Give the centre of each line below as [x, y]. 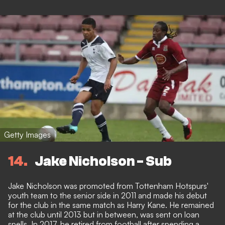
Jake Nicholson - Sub [103, 161]
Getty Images [27, 134]
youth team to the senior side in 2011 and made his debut [107, 196]
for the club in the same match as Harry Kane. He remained [111, 205]
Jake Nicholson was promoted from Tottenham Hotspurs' [108, 186]
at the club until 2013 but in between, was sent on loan [104, 215]
